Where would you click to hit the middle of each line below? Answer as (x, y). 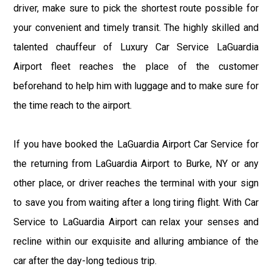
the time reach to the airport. (73, 105)
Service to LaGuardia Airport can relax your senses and (136, 222)
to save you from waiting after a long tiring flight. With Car (136, 202)
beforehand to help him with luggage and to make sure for (136, 86)
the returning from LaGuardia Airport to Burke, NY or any (136, 163)
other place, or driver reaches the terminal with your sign (136, 183)
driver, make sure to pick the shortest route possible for (136, 8)
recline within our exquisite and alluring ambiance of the (136, 241)
